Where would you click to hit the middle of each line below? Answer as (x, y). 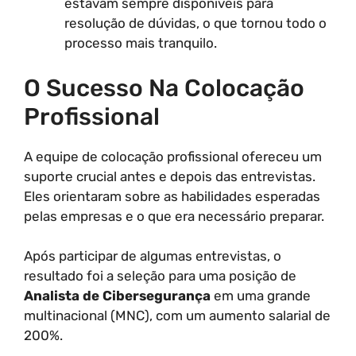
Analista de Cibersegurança (117, 296)
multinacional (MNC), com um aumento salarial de (177, 315)
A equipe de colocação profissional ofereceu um (173, 156)
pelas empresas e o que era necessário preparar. (174, 216)
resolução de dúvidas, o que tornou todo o (195, 23)
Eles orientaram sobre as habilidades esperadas (172, 196)
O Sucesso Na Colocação (164, 88)
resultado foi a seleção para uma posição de (160, 276)
